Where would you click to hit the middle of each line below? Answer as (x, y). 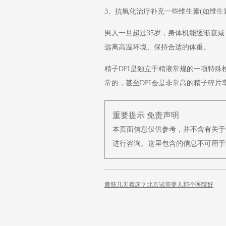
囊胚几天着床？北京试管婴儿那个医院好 (159, 185)
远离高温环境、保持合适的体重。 (157, 47)
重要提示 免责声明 (146, 115)
